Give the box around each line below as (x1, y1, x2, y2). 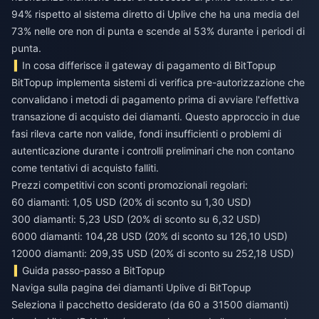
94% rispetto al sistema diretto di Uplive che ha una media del (11, 8, 299, 21)
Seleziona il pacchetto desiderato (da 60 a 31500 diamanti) (11, 298, 289, 311)
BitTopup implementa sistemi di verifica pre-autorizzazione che (11, 76, 305, 89)
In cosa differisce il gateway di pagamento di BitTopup (22, 59, 277, 72)
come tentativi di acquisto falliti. (11, 162, 159, 174)
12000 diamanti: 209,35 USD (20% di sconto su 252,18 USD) (11, 247, 294, 260)
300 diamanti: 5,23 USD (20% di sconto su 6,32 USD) (11, 213, 261, 226)
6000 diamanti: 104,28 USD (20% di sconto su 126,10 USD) (11, 230, 288, 243)
